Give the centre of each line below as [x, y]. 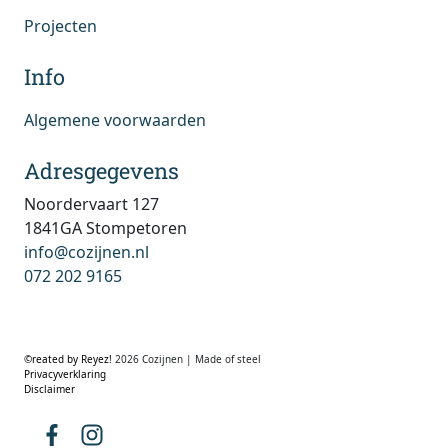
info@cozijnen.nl [86, 252]
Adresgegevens [101, 170]
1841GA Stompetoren [105, 228]
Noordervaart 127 [91, 204]
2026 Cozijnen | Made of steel [188, 359]
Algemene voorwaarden [115, 120]
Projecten [60, 26]
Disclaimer [49, 389]
